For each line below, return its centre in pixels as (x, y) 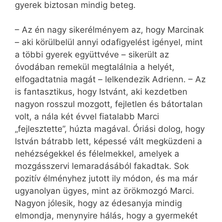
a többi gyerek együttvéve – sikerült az (92, 54)
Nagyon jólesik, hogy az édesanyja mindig (98, 203)
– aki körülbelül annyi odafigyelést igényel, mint (109, 42)
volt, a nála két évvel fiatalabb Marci (87, 116)
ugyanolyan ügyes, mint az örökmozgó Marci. (105, 191)
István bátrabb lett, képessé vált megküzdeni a (109, 141)
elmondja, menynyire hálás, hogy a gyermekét (106, 215)
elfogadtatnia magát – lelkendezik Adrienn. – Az (110, 79)
